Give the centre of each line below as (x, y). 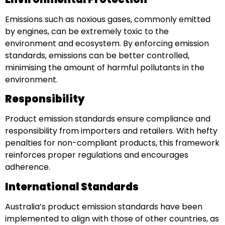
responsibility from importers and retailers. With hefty (111, 131)
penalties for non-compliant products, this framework (112, 143)
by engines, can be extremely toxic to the (87, 32)
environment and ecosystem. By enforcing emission (107, 44)
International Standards (73, 187)
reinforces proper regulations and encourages (97, 155)
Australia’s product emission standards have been (104, 206)
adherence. (29, 167)
